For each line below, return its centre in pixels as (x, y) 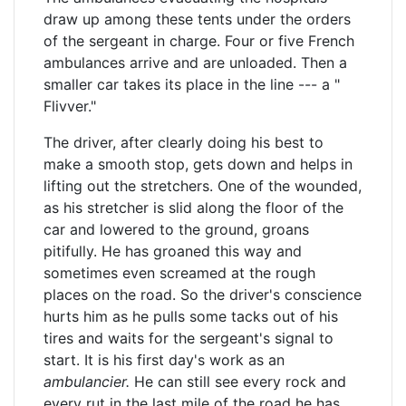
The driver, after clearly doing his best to (184, 142)
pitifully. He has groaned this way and (173, 251)
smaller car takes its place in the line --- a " (192, 84)
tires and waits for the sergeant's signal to (188, 338)
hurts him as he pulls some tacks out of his (191, 316)
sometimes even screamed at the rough (179, 273)
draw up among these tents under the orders (197, 19)
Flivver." (70, 106)
